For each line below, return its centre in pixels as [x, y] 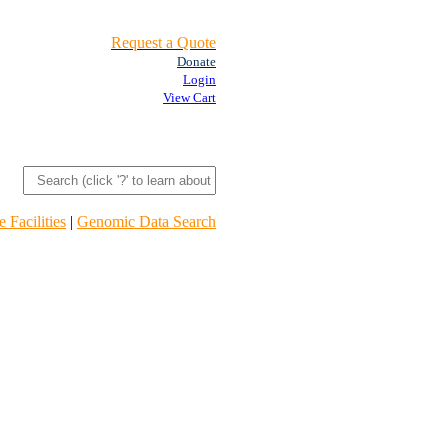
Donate [196, 61]
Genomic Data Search [146, 221]
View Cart [189, 97]
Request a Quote [163, 42]
